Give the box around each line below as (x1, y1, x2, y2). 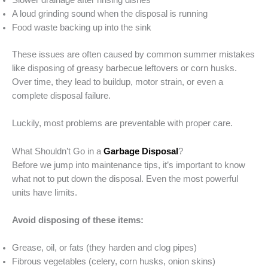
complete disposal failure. (12, 90, 111, 100)
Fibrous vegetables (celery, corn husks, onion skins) (12, 257, 215, 267)
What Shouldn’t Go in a (12, 146, 103, 156)
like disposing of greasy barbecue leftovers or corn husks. (12, 63, 237, 73)
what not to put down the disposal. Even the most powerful (12, 173, 238, 184)
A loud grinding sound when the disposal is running (12, 9, 208, 19)
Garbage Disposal (103, 146, 178, 156)
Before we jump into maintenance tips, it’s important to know (12, 160, 245, 170)
